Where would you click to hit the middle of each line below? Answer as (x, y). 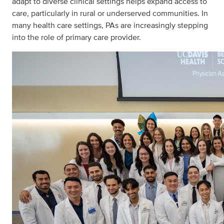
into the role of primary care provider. (76, 37)
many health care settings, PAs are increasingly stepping (110, 25)
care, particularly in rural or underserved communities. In (110, 13)
